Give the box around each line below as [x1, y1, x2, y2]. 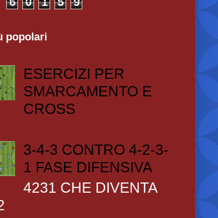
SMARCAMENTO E [23, 83, 152, 99]
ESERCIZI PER [23, 66, 125, 82]
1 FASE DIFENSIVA [23, 159, 152, 175]
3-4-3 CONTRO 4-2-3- [23, 142, 168, 158]
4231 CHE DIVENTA [23, 180, 157, 196]
